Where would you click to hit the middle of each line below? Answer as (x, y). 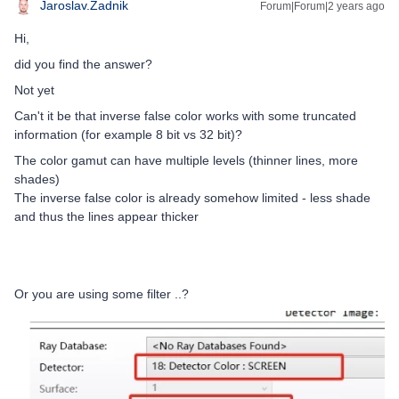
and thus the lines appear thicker (106, 216)
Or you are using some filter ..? (102, 293)
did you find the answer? (83, 64)
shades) (37, 179)
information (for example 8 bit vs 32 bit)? (128, 134)
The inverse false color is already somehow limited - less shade (192, 197)
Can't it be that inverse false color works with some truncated (185, 115)
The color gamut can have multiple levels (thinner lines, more (186, 160)
